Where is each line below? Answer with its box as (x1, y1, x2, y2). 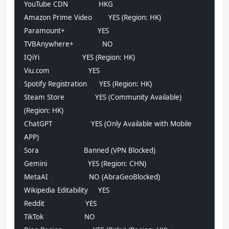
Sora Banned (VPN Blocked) (24, 146, 155, 155)
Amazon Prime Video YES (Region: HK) (24, 13, 161, 22)
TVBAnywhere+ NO (24, 39, 113, 49)
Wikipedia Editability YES (24, 186, 109, 195)
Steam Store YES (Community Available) (24, 93, 181, 102)
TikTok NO (24, 212, 95, 222)
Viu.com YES (24, 66, 100, 76)
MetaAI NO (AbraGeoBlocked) (24, 172, 160, 182)
